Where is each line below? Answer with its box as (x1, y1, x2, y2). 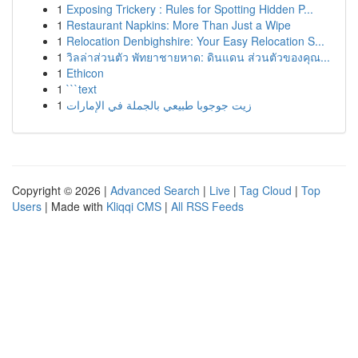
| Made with (42, 198, 106, 214)
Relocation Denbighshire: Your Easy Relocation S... (66, 33, 324, 49)
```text (66, 81, 97, 97)
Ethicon (66, 65, 104, 81)
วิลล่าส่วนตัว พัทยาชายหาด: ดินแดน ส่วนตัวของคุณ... (66, 49, 330, 65)
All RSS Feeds (171, 198, 244, 214)
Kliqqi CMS (106, 198, 161, 214)
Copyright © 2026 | (12, 182, 110, 198)
